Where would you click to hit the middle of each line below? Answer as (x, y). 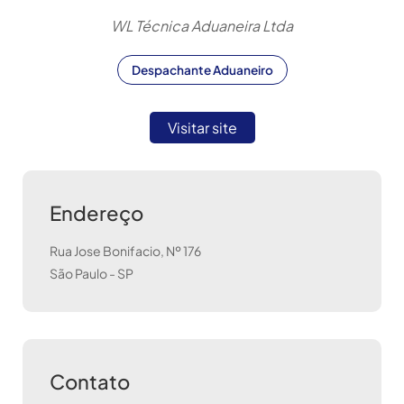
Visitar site (202, 128)
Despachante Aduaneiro (202, 70)
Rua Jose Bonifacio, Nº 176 (125, 251)
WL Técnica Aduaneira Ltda (202, 26)
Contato (90, 381)
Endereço (96, 213)
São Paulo (78, 273)
